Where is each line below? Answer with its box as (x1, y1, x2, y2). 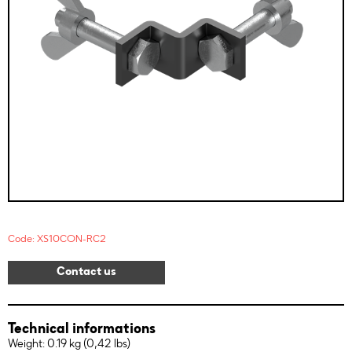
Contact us (57, 266, 116, 278)
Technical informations (8, 323, 156, 337)
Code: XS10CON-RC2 (8, 234, 106, 244)
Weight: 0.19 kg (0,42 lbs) (8, 339, 130, 350)
